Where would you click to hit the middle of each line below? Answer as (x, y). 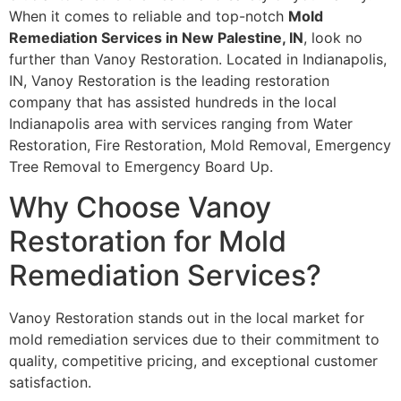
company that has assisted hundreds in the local (173, 102)
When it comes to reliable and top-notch (149, 17)
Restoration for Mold (148, 241)
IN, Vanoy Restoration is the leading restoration (169, 81)
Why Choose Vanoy (140, 207)
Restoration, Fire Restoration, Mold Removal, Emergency (200, 145)
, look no (333, 38)
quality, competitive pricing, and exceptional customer (193, 360)
